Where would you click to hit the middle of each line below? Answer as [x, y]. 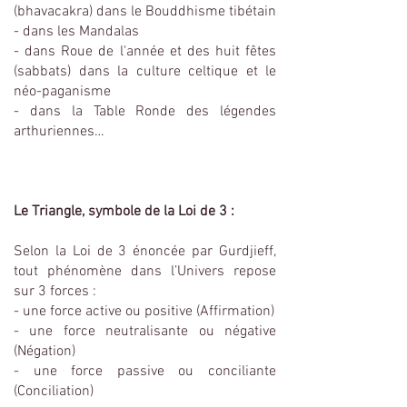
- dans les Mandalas [76, 32]
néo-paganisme [62, 92]
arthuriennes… [59, 132]
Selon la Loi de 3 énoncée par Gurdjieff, [145, 252]
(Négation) [45, 352]
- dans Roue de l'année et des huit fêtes [145, 52]
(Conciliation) [54, 392]
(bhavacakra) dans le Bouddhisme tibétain [145, 12]
